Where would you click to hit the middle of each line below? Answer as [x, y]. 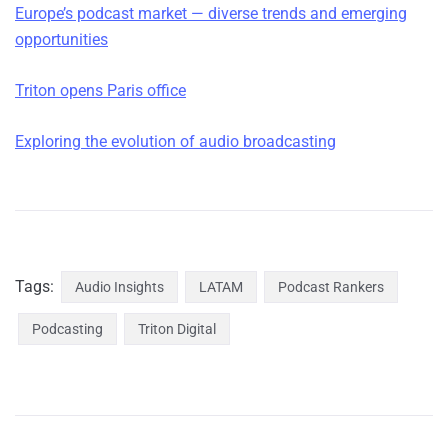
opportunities [61, 40]
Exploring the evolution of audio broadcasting [175, 142]
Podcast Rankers [331, 287]
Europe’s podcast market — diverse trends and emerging [211, 14]
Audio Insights [119, 287]
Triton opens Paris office [100, 91]
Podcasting [67, 329]
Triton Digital [177, 329]
